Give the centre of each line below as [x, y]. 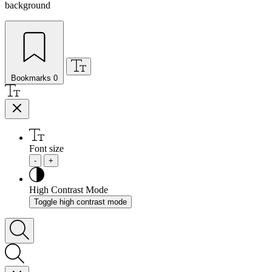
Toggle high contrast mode [80, 202]
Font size [46, 148]
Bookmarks [31, 78]
